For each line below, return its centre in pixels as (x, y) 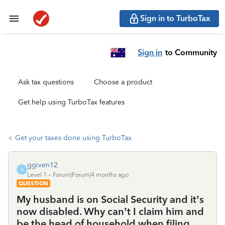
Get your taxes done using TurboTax (73, 138)
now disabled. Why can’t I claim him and (110, 211)
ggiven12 (42, 165)
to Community (191, 52)
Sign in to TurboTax (175, 18)
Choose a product (123, 82)
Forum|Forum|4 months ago (91, 175)
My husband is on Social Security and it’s (110, 199)
